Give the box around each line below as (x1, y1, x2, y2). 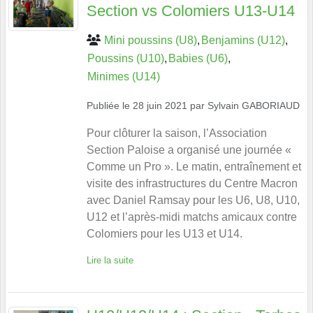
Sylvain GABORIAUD (208, 99, 300, 111)
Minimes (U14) (87, 70, 160, 82)
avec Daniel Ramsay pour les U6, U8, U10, (87, 194, 300, 206)
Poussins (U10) (87, 52, 164, 64)
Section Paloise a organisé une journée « (87, 143, 291, 156)
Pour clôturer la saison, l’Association (87, 126, 267, 139)
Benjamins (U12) (201, 34, 285, 46)
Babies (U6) (168, 52, 228, 64)
